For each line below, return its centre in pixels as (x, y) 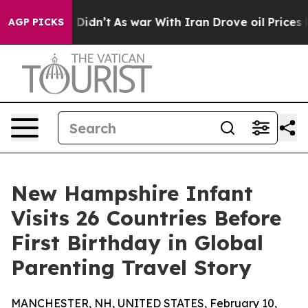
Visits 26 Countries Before (146, 218)
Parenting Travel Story (131, 267)
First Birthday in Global (137, 243)
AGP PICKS (36, 22)
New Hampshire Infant (132, 193)
